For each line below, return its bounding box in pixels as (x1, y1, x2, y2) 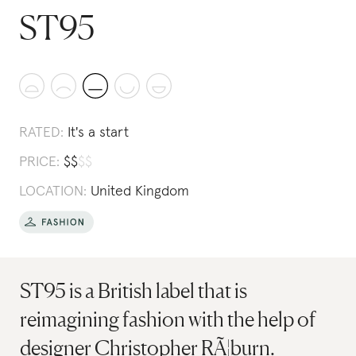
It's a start (68, 126, 129, 140)
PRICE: (19, 155, 60, 169)
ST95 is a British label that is (20, 278, 248, 303)
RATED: (19, 126, 64, 140)
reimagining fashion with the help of (20, 307, 316, 331)
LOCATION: (19, 184, 87, 199)
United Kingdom (91, 184, 189, 199)
